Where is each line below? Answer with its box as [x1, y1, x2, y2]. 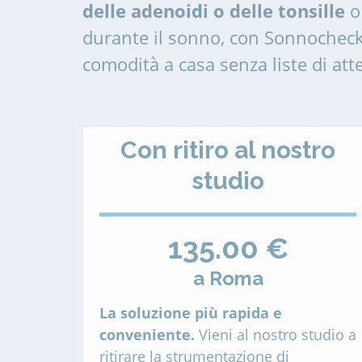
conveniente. [99, 325, 195, 344]
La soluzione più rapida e [99, 303, 282, 322]
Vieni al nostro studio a [195, 325, 356, 344]
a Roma [192, 267, 263, 290]
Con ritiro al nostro [120, 136, 335, 164]
